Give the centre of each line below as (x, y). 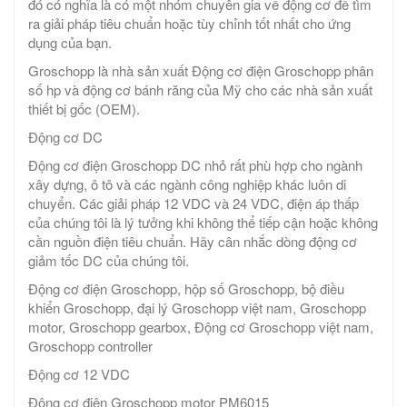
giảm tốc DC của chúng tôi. (109, 261)
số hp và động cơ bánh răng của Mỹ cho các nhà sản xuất (200, 90)
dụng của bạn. (70, 43)
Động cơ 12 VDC (79, 374)
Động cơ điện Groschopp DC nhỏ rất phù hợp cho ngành (195, 165)
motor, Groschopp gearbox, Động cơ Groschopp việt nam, (201, 327)
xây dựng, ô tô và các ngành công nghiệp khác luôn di (187, 184)
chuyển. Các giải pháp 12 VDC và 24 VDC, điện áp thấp (194, 203)
